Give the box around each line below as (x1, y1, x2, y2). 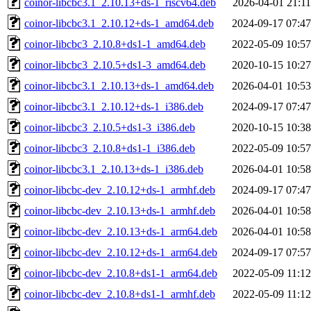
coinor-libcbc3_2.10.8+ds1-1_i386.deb (24, 142, 195, 154)
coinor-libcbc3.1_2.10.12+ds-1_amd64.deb (24, 17, 214, 29)
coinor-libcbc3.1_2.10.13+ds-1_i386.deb (24, 162, 203, 175)
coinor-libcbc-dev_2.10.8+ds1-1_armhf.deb (24, 287, 215, 300)
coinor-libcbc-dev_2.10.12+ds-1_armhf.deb (24, 183, 215, 196)
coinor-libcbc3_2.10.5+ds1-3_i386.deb (24, 121, 195, 133)
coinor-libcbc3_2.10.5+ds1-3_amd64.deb (24, 58, 205, 71)
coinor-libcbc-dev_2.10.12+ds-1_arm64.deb (24, 246, 217, 258)
